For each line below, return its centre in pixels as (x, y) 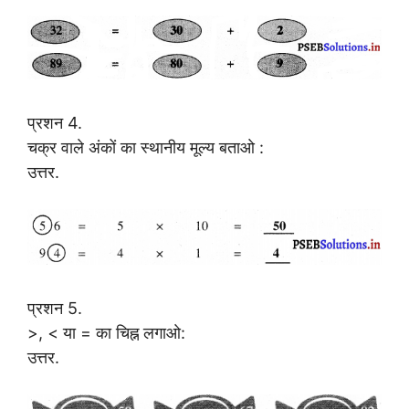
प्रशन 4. (55, 122)
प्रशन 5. (55, 308)
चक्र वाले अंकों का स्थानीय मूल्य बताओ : (146, 147)
